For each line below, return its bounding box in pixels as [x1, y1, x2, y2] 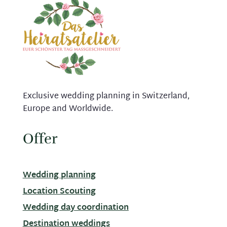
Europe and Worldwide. [22, 101, 113, 117]
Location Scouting [22, 184, 96, 199]
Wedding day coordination [22, 200, 129, 215]
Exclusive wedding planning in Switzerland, [22, 89, 190, 104]
